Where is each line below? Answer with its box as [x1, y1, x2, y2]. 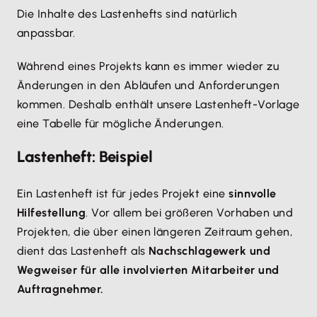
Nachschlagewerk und [149, 244, 271, 258]
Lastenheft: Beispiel [17, 147, 153, 166]
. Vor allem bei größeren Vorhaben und [86, 206, 294, 219]
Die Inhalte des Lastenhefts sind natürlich [17, 7, 238, 21]
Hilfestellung [17, 206, 86, 219]
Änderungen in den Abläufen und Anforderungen [17, 79, 280, 92]
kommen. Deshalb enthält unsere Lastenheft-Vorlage [17, 98, 300, 111]
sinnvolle [225, 187, 277, 200]
